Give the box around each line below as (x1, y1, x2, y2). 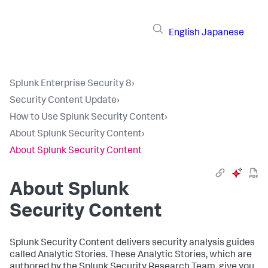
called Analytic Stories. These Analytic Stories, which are (10, 251, 252, 260)
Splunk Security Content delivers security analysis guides (10, 239, 255, 248)
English (169, 28, 200, 38)
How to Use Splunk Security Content (10, 113, 165, 123)
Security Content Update (10, 96, 117, 106)
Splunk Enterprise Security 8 (10, 80, 132, 89)
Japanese (202, 28, 244, 38)
